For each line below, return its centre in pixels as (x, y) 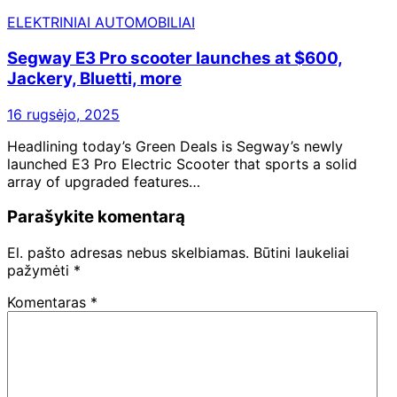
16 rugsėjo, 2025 (63, 114)
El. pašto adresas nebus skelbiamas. (128, 253)
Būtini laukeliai (301, 253)
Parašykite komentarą (96, 217)
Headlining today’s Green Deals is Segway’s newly (175, 146)
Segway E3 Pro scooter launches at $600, (175, 58)
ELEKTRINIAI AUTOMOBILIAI (101, 23)
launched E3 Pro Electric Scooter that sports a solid (182, 163)
